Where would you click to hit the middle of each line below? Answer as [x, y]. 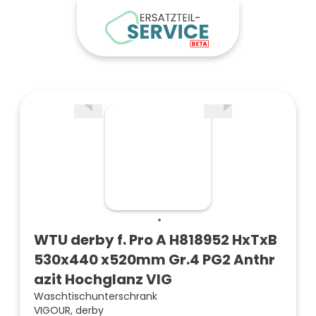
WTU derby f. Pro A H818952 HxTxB [156, 240]
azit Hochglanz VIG [103, 279]
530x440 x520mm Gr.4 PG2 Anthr [154, 260]
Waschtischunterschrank [96, 296]
